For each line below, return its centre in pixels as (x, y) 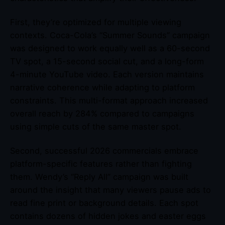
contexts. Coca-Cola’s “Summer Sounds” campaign (110, 35)
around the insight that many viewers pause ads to (110, 190)
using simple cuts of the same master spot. (96, 126)
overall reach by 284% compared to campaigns (102, 113)
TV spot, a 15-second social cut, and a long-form (107, 61)
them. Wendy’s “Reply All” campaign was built (99, 177)
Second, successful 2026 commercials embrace (104, 151)
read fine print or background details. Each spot (104, 203)
